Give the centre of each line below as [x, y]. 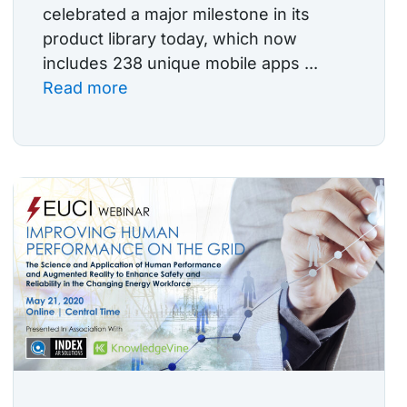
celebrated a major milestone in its [176, 15]
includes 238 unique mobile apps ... [180, 64]
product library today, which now [170, 39]
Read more [85, 88]
